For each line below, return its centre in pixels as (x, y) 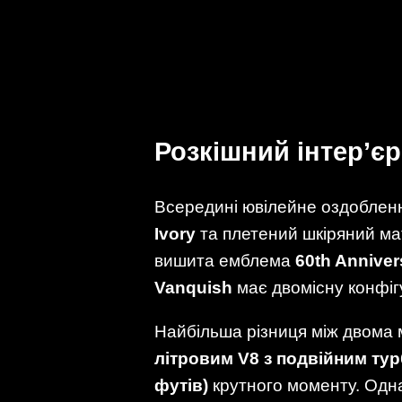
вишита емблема (225, 260)
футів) (181, 385)
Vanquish (193, 287)
